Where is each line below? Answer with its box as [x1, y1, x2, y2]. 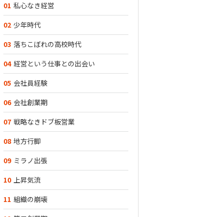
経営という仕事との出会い [14, 59, 95, 68]
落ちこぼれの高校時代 [14, 39, 81, 49]
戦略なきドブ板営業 [14, 117, 75, 126]
